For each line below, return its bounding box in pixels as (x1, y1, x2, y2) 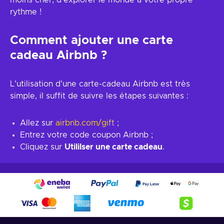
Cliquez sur (20, 143, 64, 151)
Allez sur (20, 119, 55, 127)
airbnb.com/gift (55, 119, 114, 127)
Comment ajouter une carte (10, 34, 173, 46)
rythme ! (10, 8, 41, 16)
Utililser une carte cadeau (64, 143, 162, 151)
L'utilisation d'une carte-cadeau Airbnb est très (10, 80, 190, 88)
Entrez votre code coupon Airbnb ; (20, 131, 153, 139)
